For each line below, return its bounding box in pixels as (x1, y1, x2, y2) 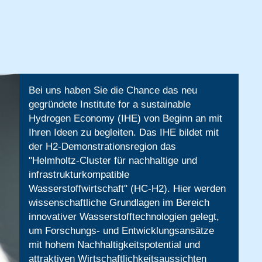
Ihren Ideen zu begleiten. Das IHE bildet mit (28, 126, 219, 139)
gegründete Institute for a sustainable (28, 98, 191, 111)
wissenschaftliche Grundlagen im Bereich (28, 196, 209, 209)
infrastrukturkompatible (28, 168, 129, 181)
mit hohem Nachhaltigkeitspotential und (28, 239, 200, 251)
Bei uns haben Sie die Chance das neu (28, 84, 197, 96)
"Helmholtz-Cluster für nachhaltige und (28, 154, 197, 167)
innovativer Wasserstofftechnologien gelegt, (28, 211, 219, 223)
